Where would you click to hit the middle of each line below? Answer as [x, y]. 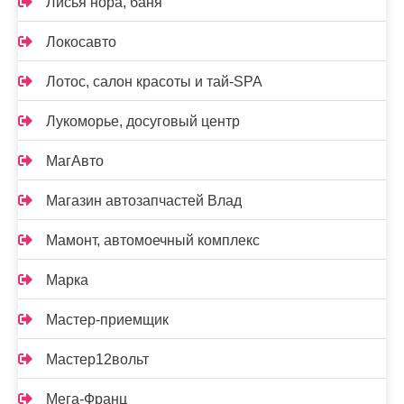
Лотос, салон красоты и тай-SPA [154, 82]
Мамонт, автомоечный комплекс [153, 240]
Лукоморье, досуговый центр [143, 121]
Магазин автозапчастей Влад [144, 201]
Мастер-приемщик [107, 320]
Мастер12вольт [97, 359]
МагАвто [75, 161]
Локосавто [81, 42]
